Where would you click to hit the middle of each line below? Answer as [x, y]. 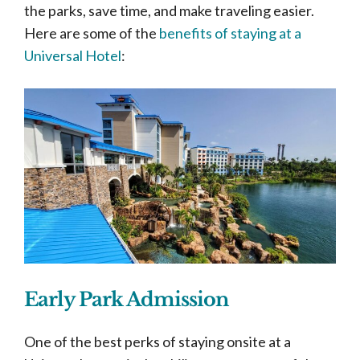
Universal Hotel [73, 55]
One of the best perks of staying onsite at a [157, 342]
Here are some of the [92, 33]
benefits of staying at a [230, 33]
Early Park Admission [126, 299]
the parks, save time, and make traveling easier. [169, 10]
